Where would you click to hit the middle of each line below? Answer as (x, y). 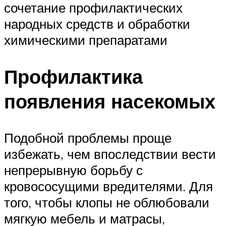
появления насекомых (110, 101)
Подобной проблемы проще (88, 137)
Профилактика (73, 76)
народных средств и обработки (97, 24)
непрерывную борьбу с (73, 170)
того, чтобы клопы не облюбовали (107, 202)
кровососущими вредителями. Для (108, 186)
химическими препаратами (86, 40)
